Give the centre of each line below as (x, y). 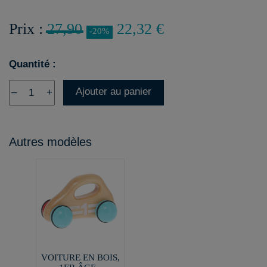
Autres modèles (50, 142)
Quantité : (32, 64)
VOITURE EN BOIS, (80, 257)
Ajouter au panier (114, 91)
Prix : (28, 29)
